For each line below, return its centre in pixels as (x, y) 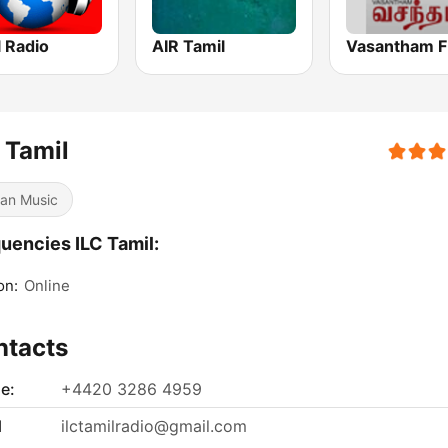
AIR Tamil (189, 46)
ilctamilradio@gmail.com (154, 426)
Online (47, 286)
